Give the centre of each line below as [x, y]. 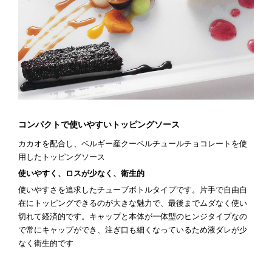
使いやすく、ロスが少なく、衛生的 [81, 173]
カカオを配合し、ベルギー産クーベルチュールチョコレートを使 [133, 144]
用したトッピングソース [62, 157]
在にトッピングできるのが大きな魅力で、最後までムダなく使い [133, 203]
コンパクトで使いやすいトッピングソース [99, 124]
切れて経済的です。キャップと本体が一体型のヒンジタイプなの [133, 216]
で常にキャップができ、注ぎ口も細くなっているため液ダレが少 [133, 230]
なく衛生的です [46, 243]
